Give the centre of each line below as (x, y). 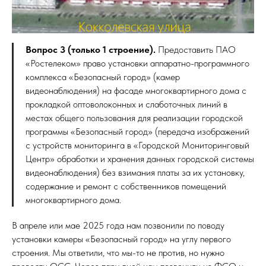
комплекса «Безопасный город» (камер (103, 77)
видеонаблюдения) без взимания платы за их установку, (135, 172)
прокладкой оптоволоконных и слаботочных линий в (126, 104)
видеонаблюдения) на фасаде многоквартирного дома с (136, 90)
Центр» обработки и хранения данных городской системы (140, 159)
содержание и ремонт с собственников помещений (126, 186)
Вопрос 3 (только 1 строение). (91, 49)
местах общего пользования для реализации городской (134, 118)
